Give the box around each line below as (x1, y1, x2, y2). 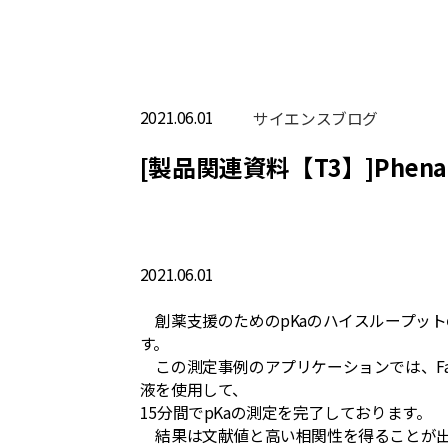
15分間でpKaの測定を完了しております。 (139, 401, 432, 425)
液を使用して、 (139, 378, 248, 402)
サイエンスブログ (253, 106, 378, 130)
